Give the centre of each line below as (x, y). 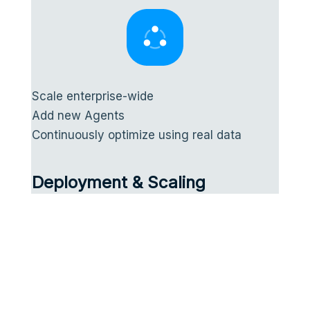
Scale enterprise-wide (92, 96)
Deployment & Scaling (118, 182)
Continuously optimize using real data (136, 135)
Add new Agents (78, 115)
